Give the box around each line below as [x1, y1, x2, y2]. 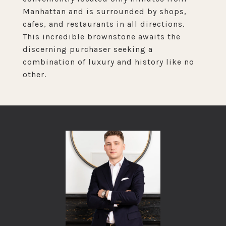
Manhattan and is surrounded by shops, [23, 7, 187, 16]
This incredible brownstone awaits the [23, 32, 181, 41]
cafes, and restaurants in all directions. [23, 19, 185, 29]
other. [23, 70, 46, 79]
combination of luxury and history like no [23, 57, 194, 67]
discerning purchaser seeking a [23, 44, 153, 54]
